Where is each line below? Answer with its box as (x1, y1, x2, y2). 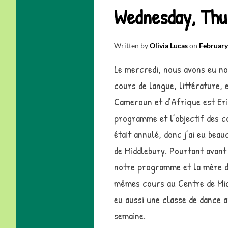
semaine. (114, 209, 146, 223)
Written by (114, 41, 150, 50)
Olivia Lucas (150, 41, 188, 50)
